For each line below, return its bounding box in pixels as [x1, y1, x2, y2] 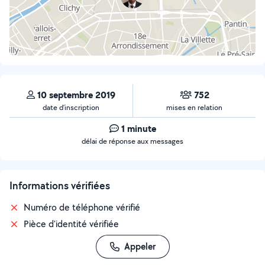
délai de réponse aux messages [82, 136, 183, 146]
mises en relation [166, 102, 222, 112]
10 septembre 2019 [37, 88, 115, 101]
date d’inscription [43, 102, 99, 112]
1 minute [121, 122, 156, 135]
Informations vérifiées [9, 179, 110, 192]
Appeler [124, 240, 156, 253]
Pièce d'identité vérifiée [24, 218, 119, 230]
